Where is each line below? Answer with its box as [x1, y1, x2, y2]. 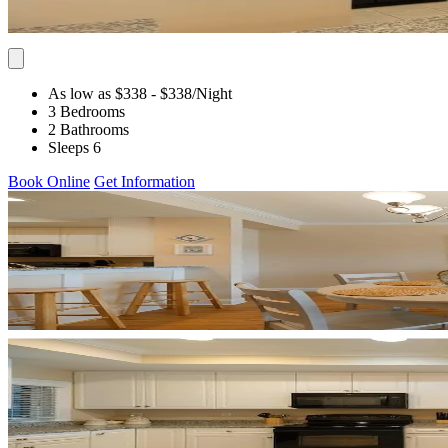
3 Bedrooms [48, 102, 125, 120]
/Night [192, 84, 232, 102]
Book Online [8, 172, 90, 190]
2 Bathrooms [48, 120, 129, 138]
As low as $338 [48, 84, 147, 102]
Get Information [94, 172, 195, 190]
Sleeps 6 [48, 138, 101, 156]
